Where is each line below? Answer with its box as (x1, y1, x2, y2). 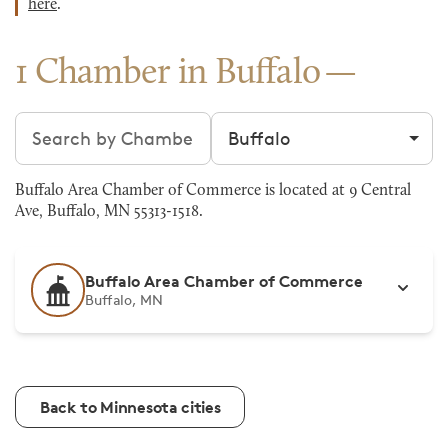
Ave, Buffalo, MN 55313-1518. (15, 204, 203, 220)
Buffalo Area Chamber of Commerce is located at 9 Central (15, 183, 411, 199)
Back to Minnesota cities (40, 397, 221, 417)
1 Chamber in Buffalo (15, 56, 321, 92)
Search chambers (14, 113, 163, 135)
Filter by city (210, 113, 316, 135)
